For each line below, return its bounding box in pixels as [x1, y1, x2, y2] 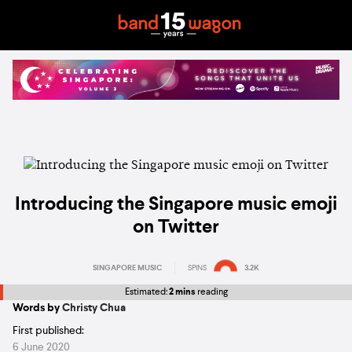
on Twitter [133, 218, 219, 238]
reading [195, 288, 228, 297]
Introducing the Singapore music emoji [15, 196, 337, 215]
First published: [13, 324, 84, 336]
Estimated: [124, 288, 169, 297]
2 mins [168, 288, 196, 297]
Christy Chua [62, 302, 126, 313]
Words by [13, 302, 62, 313]
